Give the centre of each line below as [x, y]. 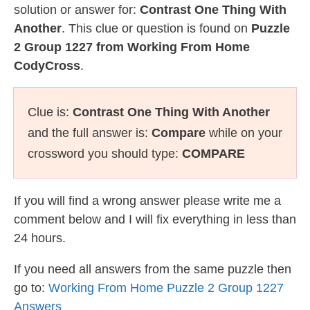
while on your [244, 133]
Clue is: [50, 112]
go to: [31, 288]
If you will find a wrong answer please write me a [147, 201]
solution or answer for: [77, 10]
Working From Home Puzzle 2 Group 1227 [166, 288]
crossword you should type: [105, 154]
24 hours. [40, 238]
